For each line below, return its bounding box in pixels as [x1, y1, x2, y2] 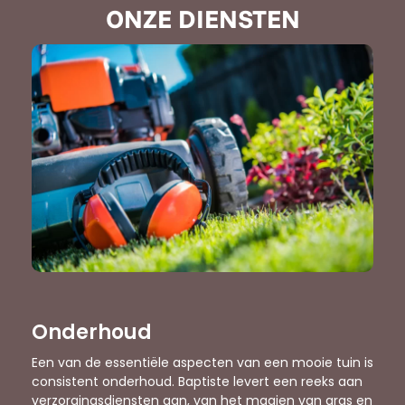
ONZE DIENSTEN [105, 3, 300, 35]
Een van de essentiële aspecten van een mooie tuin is [32, 353, 373, 372]
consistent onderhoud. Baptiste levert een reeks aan [32, 372, 363, 391]
